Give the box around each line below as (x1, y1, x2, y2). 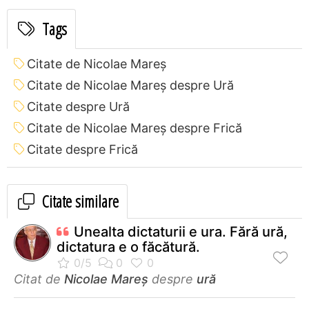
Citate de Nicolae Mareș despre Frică (27, 120, 242, 135)
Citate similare (39, 189, 119, 212)
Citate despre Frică (27, 141, 138, 157)
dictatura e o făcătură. (57, 238, 200, 255)
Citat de (14, 271, 64, 286)
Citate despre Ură (27, 99, 130, 114)
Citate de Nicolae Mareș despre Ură (27, 77, 234, 92)
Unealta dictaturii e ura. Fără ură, (74, 223, 288, 240)
